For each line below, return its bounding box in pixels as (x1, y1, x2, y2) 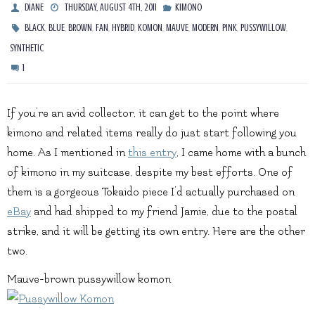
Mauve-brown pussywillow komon (7, 273, 171, 286)
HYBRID (112, 22, 135, 34)
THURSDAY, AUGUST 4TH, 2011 (64, 2, 157, 13)
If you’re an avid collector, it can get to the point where (7, 107, 279, 120)
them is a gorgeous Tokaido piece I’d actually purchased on (7, 186, 295, 199)
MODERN (192, 22, 219, 34)
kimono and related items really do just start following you (7, 127, 297, 140)
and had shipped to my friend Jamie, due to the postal (31, 205, 297, 219)
